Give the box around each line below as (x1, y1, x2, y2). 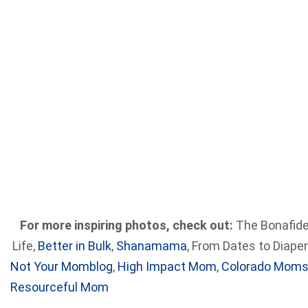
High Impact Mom (115, 259, 217, 274)
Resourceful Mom (10, 280, 109, 294)
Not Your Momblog (10, 259, 113, 274)
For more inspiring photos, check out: (19, 218, 233, 232)
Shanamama (115, 239, 187, 253)
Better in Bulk (37, 239, 111, 253)
